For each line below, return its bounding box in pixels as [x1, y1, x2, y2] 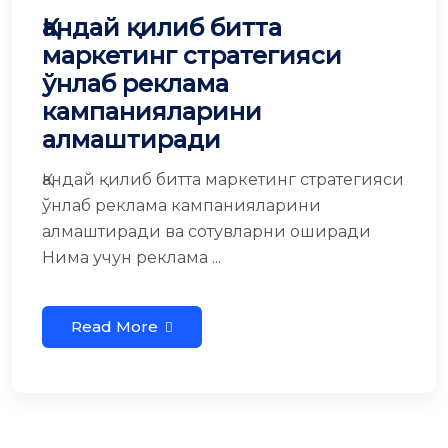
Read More [71, 317, 158, 336]
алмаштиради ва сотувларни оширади [42, 222, 371, 241]
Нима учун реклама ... [42, 248, 221, 267]
